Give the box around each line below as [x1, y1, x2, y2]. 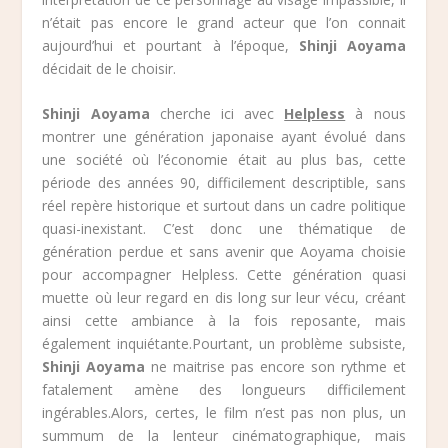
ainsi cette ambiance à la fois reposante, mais [42, 311, 406, 331]
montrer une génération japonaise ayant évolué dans [42, 127, 406, 147]
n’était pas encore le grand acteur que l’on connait [42, 12, 406, 32]
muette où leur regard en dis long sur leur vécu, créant [42, 288, 406, 308]
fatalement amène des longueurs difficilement [42, 380, 406, 400]
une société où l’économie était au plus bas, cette [42, 150, 406, 170]
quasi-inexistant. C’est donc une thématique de [42, 219, 406, 239]
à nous [345, 104, 406, 124]
